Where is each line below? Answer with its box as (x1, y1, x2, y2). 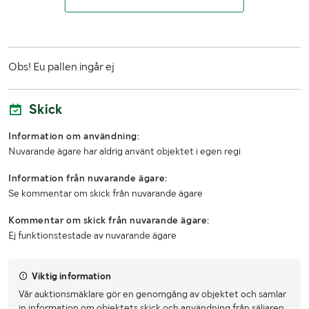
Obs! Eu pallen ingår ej (8, 59, 114, 73)
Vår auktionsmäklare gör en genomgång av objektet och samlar (19, 288, 286, 299)
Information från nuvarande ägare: (8, 172, 168, 183)
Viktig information (32, 270, 111, 281)
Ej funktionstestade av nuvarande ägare (8, 229, 177, 241)
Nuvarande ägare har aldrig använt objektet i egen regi (8, 145, 241, 157)
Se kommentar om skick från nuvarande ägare (8, 187, 203, 199)
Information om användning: (8, 130, 140, 141)
